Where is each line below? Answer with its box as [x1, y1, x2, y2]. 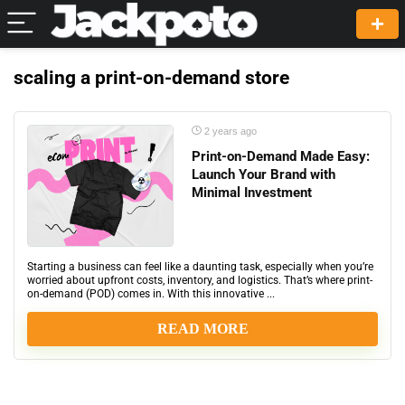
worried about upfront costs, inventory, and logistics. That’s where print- [27, 274, 372, 287]
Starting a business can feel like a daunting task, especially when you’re [27, 260, 373, 273]
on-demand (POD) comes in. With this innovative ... [27, 287, 275, 300]
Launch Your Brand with [192, 166, 335, 183]
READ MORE [156, 321, 249, 337]
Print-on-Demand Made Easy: [192, 148, 370, 165]
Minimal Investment [192, 184, 312, 201]
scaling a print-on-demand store [14, 67, 289, 89]
